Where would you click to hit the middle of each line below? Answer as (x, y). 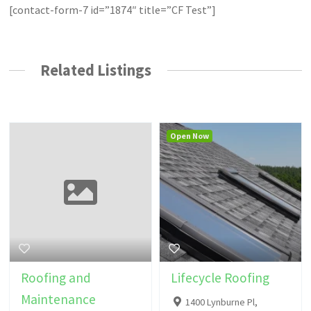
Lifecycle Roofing (220, 278)
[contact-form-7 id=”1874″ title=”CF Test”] (113, 9)
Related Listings (96, 70)
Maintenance (59, 300)
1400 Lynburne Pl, (221, 302)
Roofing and (56, 278)
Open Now (189, 136)
